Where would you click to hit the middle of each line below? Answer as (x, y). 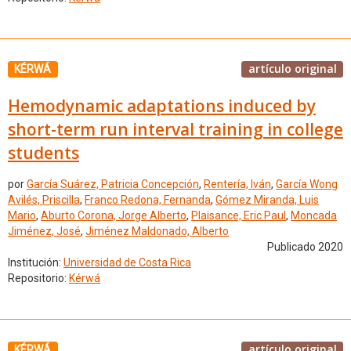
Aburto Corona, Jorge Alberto (114, 216)
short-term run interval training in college (175, 129)
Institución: (36, 263)
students (43, 152)
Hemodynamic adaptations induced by (162, 105)
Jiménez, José (44, 232)
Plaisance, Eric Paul (239, 216)
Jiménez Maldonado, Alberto (157, 232)
